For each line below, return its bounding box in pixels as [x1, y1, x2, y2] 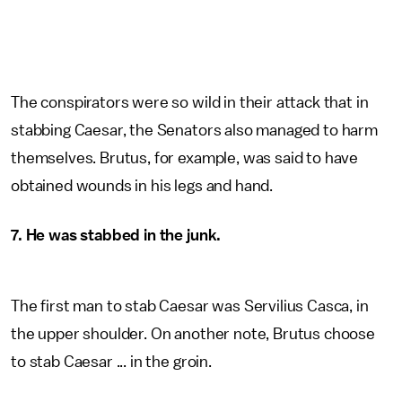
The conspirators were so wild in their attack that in [11, 94, 369, 110]
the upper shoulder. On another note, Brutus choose [11, 326, 375, 342]
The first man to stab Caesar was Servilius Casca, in [11, 298, 369, 314]
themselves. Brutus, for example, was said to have [11, 150, 359, 166]
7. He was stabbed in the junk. [11, 227, 222, 243]
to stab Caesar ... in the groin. [11, 354, 215, 370]
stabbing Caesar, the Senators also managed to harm [11, 122, 378, 138]
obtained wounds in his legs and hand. [11, 178, 276, 194]
